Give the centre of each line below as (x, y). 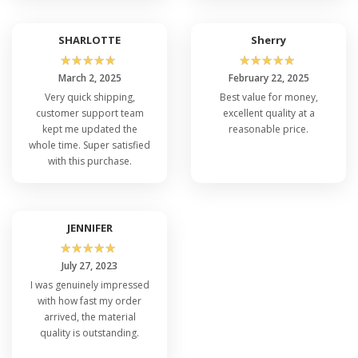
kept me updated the (89, 129)
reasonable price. (268, 129)
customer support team (89, 113)
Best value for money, (268, 97)
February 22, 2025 (268, 78)
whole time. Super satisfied (89, 145)
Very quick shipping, (89, 97)
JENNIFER (89, 227)
